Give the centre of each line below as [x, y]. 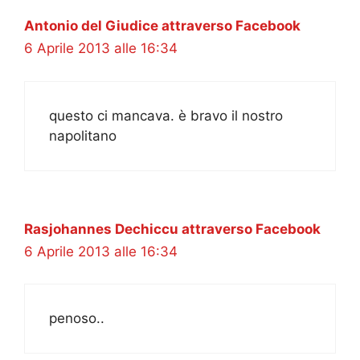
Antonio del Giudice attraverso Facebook [162, 26]
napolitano [83, 135]
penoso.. [77, 319]
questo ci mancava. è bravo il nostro [166, 115]
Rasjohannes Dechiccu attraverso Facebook [172, 229]
